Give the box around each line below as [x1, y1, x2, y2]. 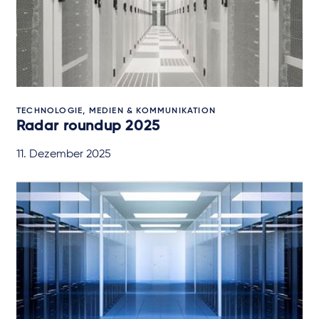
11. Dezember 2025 [16, 148, 111, 160]
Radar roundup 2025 [16, 119, 160, 134]
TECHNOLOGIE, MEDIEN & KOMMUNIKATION [16, 106, 216, 115]
